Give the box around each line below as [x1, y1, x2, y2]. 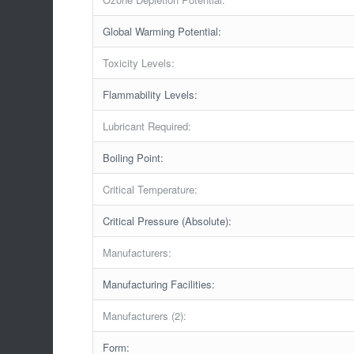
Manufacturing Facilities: [103, 276, 216, 292]
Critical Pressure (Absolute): [103, 213, 232, 228]
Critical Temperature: [103, 181, 198, 197]
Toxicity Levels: [103, 55, 175, 70]
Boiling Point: [103, 149, 164, 165]
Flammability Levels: [103, 86, 198, 102]
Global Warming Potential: [103, 23, 222, 39]
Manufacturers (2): [103, 307, 187, 323]
